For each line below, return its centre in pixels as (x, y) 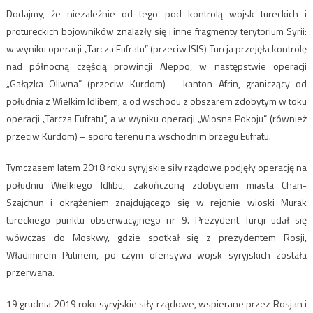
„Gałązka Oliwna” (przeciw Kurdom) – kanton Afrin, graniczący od (156, 83)
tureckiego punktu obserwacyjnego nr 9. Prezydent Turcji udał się (156, 219)
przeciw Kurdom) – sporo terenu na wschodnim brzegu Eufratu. (138, 136)
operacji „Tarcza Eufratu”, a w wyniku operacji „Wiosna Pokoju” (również (156, 118)
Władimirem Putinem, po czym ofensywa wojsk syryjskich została (156, 254)
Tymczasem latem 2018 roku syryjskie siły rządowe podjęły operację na (156, 167)
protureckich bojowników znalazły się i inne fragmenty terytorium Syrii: (156, 31)
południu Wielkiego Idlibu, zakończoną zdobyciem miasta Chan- (156, 184)
